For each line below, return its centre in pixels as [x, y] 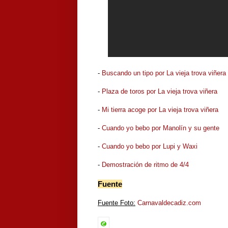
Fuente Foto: [117, 203]
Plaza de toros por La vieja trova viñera [160, 92]
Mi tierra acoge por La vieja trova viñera [160, 110]
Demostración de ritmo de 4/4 [145, 165]
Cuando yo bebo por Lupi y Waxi [150, 147]
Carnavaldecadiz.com [169, 203]
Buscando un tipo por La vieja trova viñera [164, 73]
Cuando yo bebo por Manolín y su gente [161, 128]
